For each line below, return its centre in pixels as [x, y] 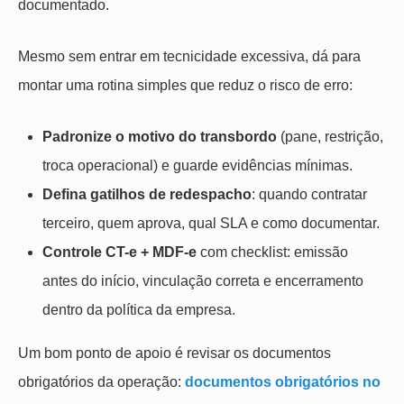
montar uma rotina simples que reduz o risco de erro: [185, 86]
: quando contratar [310, 195]
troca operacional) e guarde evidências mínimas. [198, 166]
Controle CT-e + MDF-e [120, 252]
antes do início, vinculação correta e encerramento [203, 281]
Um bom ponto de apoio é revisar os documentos [174, 353]
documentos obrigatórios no [283, 382]
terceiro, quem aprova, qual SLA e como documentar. [211, 224]
